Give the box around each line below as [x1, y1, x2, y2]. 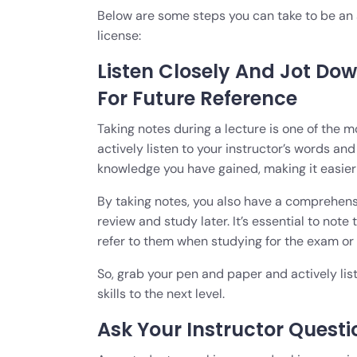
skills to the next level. [97, 284, 225, 302]
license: [97, 26, 141, 44]
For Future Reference [97, 84, 297, 112]
